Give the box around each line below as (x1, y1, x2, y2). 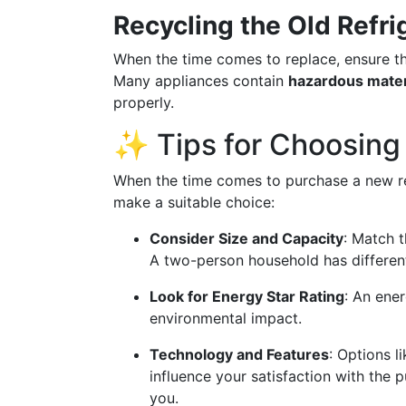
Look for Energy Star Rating (150, 287, 344, 305)
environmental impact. (150, 309, 302, 327)
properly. (113, 93, 174, 111)
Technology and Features (150, 345, 329, 363)
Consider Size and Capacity (150, 229, 343, 247)
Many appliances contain (113, 72, 288, 90)
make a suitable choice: (113, 193, 275, 211)
